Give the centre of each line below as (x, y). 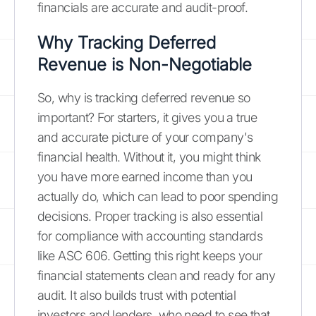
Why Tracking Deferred (127, 42)
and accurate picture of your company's (145, 137)
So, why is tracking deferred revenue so (144, 97)
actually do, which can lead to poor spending (158, 196)
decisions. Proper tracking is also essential (150, 216)
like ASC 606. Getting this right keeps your (150, 255)
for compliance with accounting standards (150, 236)
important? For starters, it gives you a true (147, 117)
